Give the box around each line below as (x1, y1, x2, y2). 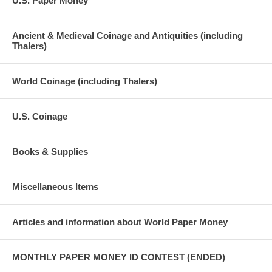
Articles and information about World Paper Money (12, 216, 228, 227)
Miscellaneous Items (12, 181, 98, 192)
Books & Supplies (12, 146, 88, 157)
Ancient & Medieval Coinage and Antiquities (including (12, 30, 243, 41)
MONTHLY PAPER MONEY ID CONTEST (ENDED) (12, 251, 225, 262)
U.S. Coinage (12, 110, 67, 121)
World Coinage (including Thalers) (12, 75, 157, 86)
